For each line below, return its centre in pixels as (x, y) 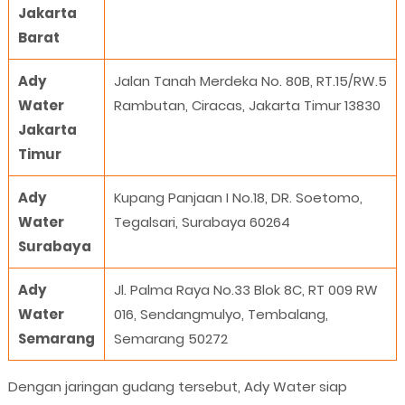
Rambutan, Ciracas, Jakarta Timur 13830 (247, 106)
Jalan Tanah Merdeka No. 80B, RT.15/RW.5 (250, 81)
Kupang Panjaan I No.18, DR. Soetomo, (238, 198)
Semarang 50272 (170, 339)
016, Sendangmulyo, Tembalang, (221, 315)
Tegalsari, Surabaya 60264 (202, 222)
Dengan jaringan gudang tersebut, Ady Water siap (177, 387)
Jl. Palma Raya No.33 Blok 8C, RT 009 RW (245, 290)
